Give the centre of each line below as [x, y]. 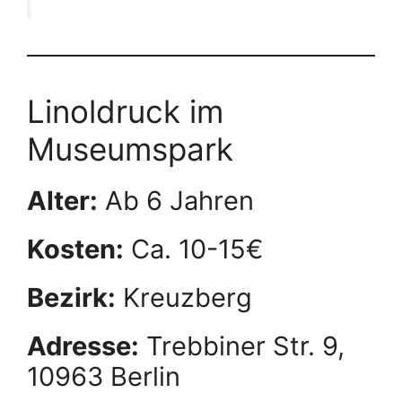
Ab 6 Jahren [176, 201]
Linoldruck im [125, 111]
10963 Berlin [104, 376]
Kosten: [75, 249]
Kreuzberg [184, 297]
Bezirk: [71, 297]
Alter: [62, 201]
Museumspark [130, 149]
